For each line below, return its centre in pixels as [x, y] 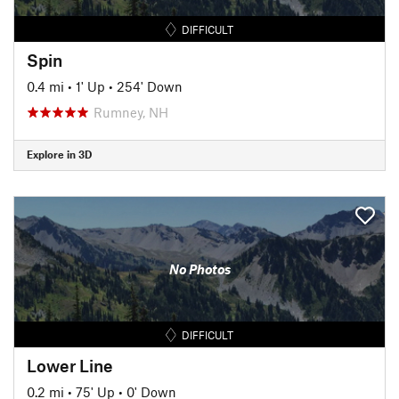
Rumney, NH [131, 112]
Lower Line [70, 365]
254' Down [150, 86]
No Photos [199, 269]
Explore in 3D [59, 154]
